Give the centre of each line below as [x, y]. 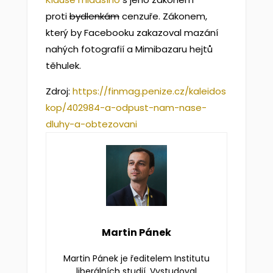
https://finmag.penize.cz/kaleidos [149, 91]
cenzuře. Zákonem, [163, 16]
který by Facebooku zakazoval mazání [132, 33]
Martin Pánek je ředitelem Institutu [136, 258]
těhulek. [63, 66]
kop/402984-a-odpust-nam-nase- [126, 108]
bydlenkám [94, 16]
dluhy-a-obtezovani [91, 124]
